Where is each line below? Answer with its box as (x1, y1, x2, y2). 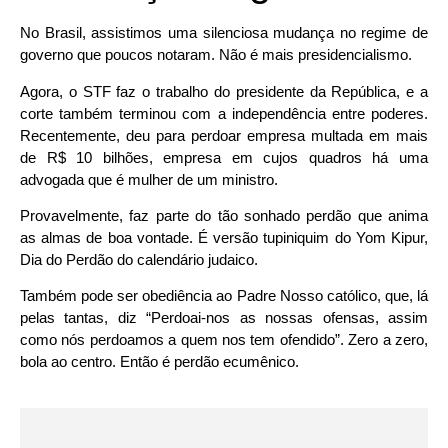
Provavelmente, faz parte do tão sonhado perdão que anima (20, 206, 428, 224)
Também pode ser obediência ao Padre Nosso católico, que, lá (20, 287, 428, 305)
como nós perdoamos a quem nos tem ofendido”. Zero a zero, (20, 331, 428, 349)
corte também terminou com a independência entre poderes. (20, 104, 428, 122)
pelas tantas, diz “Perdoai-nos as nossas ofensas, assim (20, 309, 428, 327)
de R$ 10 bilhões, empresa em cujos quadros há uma (20, 148, 428, 166)
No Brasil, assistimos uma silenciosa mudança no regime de (20, 24, 428, 42)
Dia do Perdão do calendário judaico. (20, 250, 258, 268)
